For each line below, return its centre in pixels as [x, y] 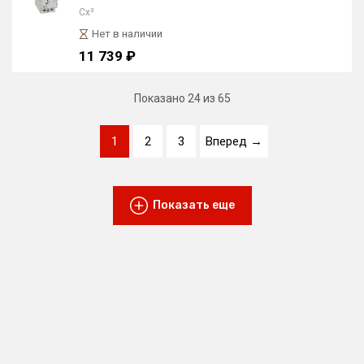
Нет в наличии [127, 34]
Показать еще [193, 205]
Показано [160, 98]
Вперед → [234, 141]
